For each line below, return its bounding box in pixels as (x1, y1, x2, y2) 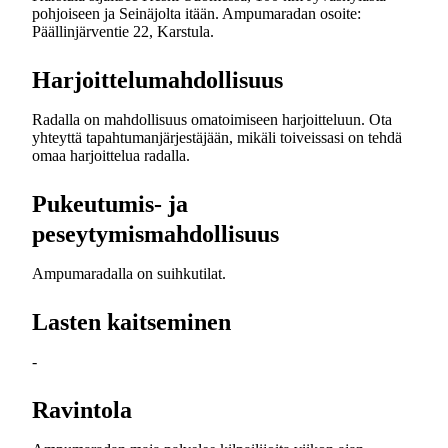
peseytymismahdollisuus (32, 221, 279, 247)
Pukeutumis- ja (32, 191, 188, 217)
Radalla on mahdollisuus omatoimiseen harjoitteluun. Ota (32, 111, 392, 128)
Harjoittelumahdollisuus (32, 67, 283, 93)
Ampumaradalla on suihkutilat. (32, 265, 226, 282)
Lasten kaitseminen (32, 309, 231, 335)
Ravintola (32, 397, 132, 423)
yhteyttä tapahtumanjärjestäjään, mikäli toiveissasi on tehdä (32, 129, 402, 146)
